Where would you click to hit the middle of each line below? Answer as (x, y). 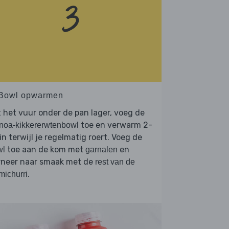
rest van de (115, 162)
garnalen (101, 150)
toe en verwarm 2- (116, 125)
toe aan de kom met (45, 150)
